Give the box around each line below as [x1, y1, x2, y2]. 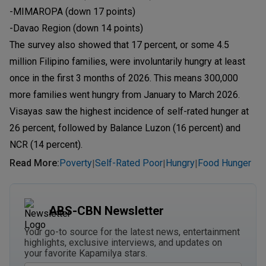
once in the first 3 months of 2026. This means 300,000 [9, 72, 238, 84]
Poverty [59, 157, 92, 169]
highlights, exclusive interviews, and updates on [24, 236, 222, 248]
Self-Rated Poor [95, 157, 163, 169]
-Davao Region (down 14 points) [9, 22, 143, 34]
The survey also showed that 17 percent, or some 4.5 [9, 39, 229, 50]
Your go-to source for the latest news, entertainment [24, 226, 240, 237]
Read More [9, 157, 57, 169]
